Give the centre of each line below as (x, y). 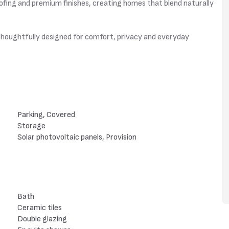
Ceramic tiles (40, 208)
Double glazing (42, 219)
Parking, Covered (46, 115)
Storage (31, 126)
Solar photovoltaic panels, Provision (77, 137)
